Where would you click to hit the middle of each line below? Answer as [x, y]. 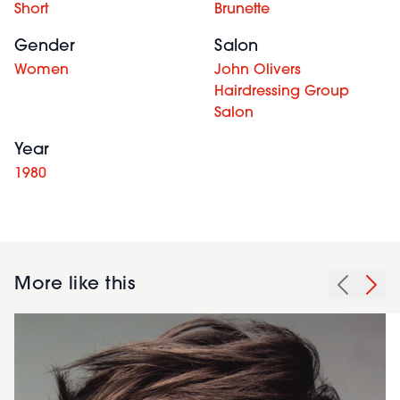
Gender [45, 46]
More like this [75, 284]
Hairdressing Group [282, 92]
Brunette [242, 9]
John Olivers [258, 70]
